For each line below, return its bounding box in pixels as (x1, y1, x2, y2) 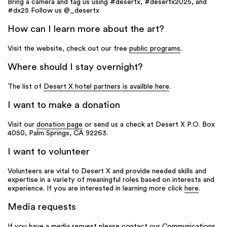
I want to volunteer (8, 147, 90, 157)
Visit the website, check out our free (8, 45, 129, 53)
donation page (36, 121, 83, 129)
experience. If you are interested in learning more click (8, 184, 184, 193)
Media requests (8, 203, 76, 212)
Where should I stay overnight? (8, 63, 143, 72)
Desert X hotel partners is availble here (44, 83, 169, 91)
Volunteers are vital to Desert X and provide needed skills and (8, 167, 206, 175)
